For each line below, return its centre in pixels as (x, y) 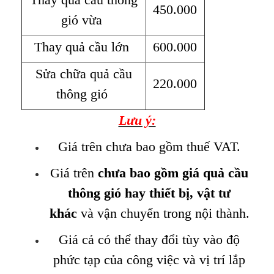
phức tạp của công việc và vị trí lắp (149, 260)
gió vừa (83, 20)
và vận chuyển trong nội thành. (165, 213)
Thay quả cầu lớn (83, 47)
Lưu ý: (137, 120)
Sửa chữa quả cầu (83, 74)
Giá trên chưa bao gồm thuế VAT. (149, 146)
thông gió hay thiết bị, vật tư (149, 193)
